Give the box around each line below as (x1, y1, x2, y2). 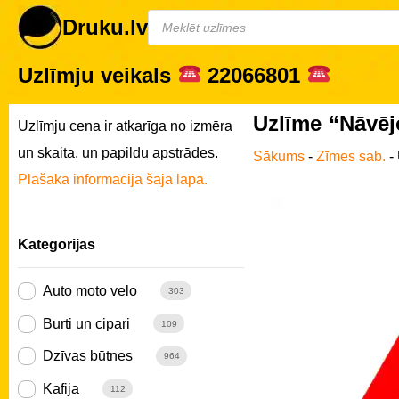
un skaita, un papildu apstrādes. (18, 144, 218, 160)
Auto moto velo (43, 282, 137, 298)
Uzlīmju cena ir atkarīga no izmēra (18, 118, 232, 134)
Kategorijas (18, 237, 95, 253)
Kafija (43, 381, 79, 397)
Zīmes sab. (315, 148, 386, 164)
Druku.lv (62, 14, 148, 39)
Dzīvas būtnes (43, 348, 133, 364)
